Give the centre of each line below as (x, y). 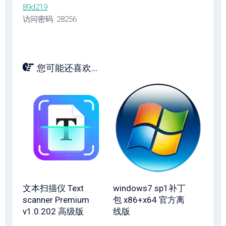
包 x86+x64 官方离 (149, 200)
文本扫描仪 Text (53, 188)
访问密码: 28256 (50, 19)
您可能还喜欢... (67, 68)
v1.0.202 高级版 (53, 211)
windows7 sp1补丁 (149, 188)
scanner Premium (56, 200)
